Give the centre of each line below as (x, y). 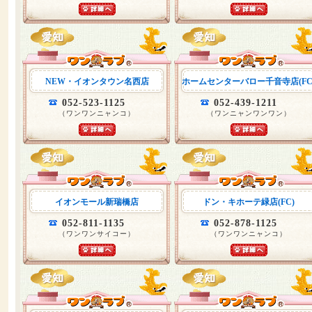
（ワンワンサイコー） (97, 234)
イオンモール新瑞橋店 (97, 202)
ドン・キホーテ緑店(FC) (249, 202)
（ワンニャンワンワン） (249, 113)
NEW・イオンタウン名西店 (97, 81)
